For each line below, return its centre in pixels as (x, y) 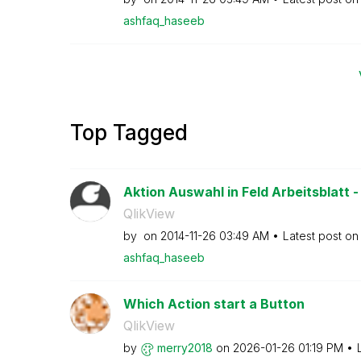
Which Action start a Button (214, 304)
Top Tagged (129, 133)
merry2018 (185, 348)
